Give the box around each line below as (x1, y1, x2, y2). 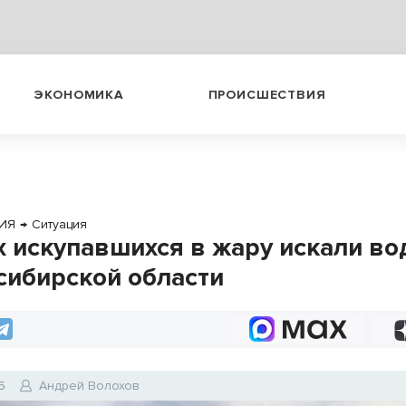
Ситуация (32, 217, 88, 232)
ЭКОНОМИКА (34, 86, 124, 102)
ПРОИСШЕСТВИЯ (208, 86, 326, 102)
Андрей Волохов (39, 378, 140, 393)
